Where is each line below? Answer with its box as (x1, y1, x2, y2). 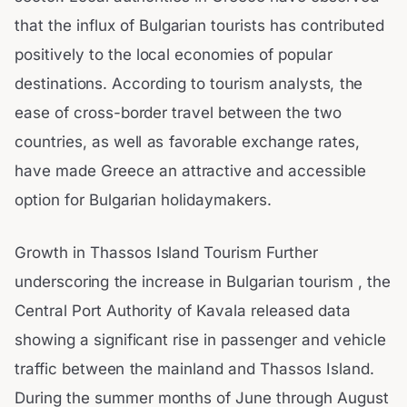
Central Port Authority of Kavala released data (15, 301, 351, 320)
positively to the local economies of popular (15, 45, 333, 65)
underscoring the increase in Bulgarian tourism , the (15, 272, 391, 291)
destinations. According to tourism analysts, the (15, 74, 363, 94)
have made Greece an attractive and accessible (15, 162, 366, 181)
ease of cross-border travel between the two (15, 104, 342, 123)
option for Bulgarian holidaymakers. (15, 191, 272, 210)
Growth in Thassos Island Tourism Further (15, 243, 318, 262)
